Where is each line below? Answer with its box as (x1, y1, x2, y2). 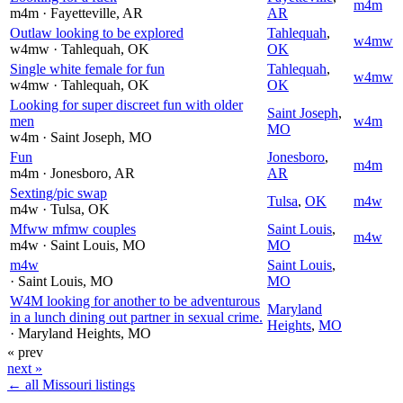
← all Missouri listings (7, 376, 135, 392)
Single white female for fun (10, 60, 165, 76)
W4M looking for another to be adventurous (10, 292, 260, 309)
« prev (7, 344, 43, 360)
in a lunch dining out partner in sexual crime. (10, 309, 263, 325)
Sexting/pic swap (10, 184, 107, 201)
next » (7, 360, 42, 376)
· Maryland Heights (10, 325, 121, 341)
